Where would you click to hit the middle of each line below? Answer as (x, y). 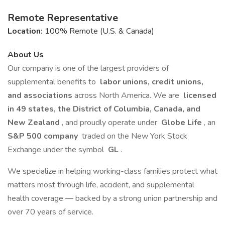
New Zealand (35, 123)
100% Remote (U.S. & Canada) (99, 31)
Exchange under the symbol (57, 150)
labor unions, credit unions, (151, 82)
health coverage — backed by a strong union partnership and (113, 198)
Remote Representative (63, 18)
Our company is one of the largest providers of (88, 68)
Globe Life (182, 123)
